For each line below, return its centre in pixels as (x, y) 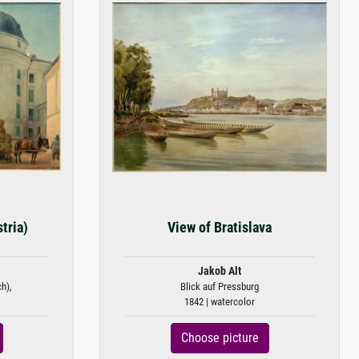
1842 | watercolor (220, 302)
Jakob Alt (220, 271)
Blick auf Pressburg (220, 286)
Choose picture (220, 338)
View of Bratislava (220, 228)
